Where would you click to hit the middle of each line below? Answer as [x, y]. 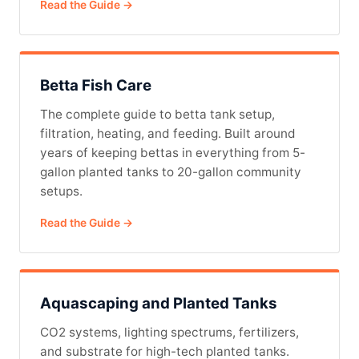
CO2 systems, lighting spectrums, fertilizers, [169, 332]
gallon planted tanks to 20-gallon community [171, 172]
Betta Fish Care [96, 85]
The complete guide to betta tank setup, [157, 114]
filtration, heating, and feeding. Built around [168, 133]
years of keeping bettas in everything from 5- [173, 153]
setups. [61, 191]
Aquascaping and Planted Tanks [159, 303]
